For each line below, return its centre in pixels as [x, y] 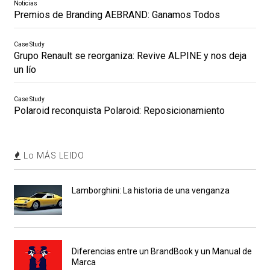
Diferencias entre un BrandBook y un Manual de [162, 252]
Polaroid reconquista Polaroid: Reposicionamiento [119, 111]
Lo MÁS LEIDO [52, 156]
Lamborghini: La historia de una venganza [151, 191]
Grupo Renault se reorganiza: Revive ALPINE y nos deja [130, 56]
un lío [25, 70]
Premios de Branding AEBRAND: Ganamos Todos [117, 15]
